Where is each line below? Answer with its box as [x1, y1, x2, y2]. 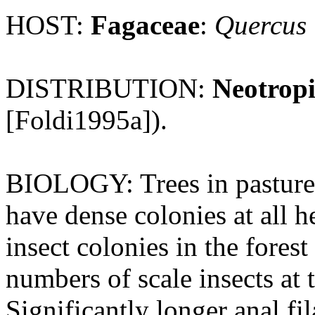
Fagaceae [91, 10, 200, 40]
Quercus [214, 10, 307, 40]
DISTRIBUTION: [6, 73, 212, 103]
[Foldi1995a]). [6, 105, 167, 135]
